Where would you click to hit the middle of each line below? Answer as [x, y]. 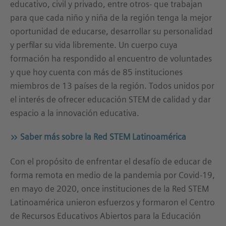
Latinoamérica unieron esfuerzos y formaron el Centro [112, 202]
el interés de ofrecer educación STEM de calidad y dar [110, 99]
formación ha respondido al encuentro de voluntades [111, 59]
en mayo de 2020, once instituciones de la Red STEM [109, 189]
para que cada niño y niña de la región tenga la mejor [111, 18]
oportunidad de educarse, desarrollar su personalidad [111, 31]
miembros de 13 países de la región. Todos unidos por [112, 86]
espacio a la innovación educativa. [75, 113]
